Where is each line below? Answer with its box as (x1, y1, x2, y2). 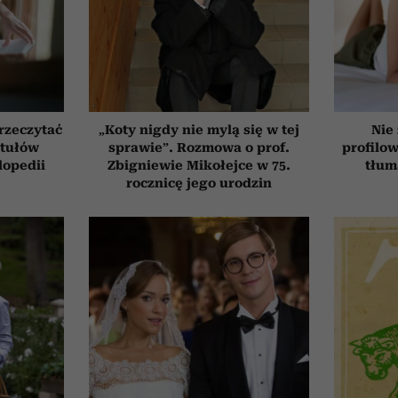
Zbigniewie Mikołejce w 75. (107, 158, 291, 173)
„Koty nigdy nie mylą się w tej (98, 123, 299, 138)
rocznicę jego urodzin (125, 176, 272, 191)
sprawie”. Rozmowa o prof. (107, 140, 290, 155)
